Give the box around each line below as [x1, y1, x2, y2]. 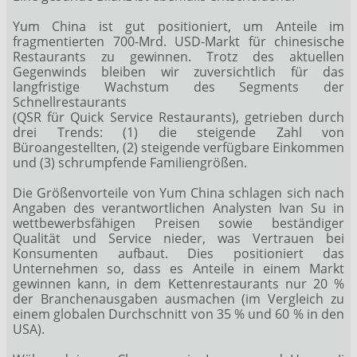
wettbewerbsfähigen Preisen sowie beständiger [13, 214, 344, 232]
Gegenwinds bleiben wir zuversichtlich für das [13, 62, 344, 80]
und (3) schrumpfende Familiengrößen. [13, 153, 247, 171]
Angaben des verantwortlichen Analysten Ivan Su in [13, 199, 344, 217]
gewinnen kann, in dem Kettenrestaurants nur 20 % [13, 275, 344, 292]
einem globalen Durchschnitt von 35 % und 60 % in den [13, 305, 344, 323]
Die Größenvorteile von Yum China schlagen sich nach [13, 184, 344, 202]
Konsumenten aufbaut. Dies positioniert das [13, 245, 344, 262]
